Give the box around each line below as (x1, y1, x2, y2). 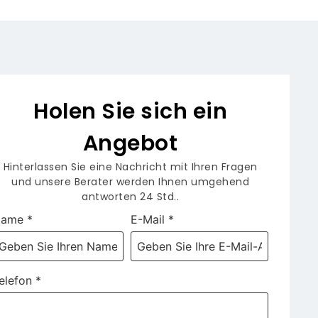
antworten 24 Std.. (82, 190, 180, 204)
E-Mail (130, 212, 165, 227)
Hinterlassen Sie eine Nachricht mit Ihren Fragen (3, 160, 258, 175)
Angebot (82, 128, 178, 159)
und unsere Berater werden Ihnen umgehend (11, 175, 250, 190)
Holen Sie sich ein (33, 97, 228, 127)
